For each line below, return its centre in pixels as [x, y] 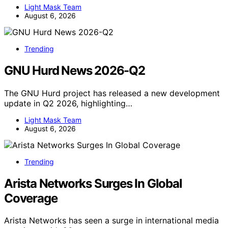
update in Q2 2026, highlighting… [68, 103]
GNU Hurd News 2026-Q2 [75, 70]
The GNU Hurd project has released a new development [112, 93]
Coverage [31, 198]
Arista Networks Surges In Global [93, 183]
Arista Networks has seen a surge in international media [111, 221]
